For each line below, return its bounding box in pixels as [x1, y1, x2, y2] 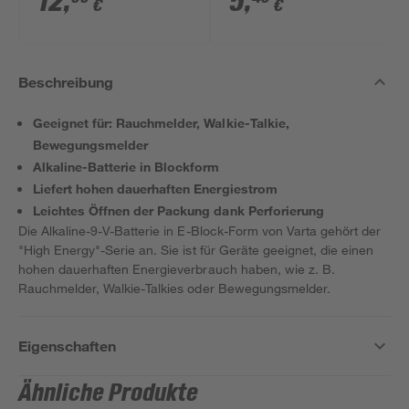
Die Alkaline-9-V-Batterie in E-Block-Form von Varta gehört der [18, 223, 382, 238]
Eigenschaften [18, 337, 117, 354]
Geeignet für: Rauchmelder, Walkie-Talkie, [33, 115, 289, 131]
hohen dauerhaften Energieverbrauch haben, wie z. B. [18, 261, 335, 277]
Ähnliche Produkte [18, 380, 199, 407]
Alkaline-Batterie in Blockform [33, 159, 220, 174]
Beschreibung [18, 73, 114, 90]
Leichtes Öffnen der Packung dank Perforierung [33, 203, 324, 218]
